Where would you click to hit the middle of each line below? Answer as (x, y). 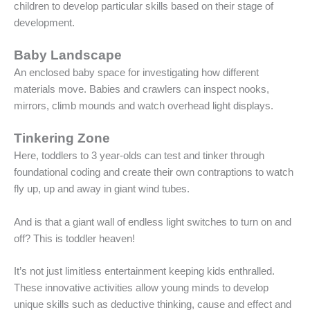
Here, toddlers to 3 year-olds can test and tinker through (139, 156)
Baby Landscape (68, 55)
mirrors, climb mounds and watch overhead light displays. (144, 106)
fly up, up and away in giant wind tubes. (102, 189)
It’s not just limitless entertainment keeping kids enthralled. (144, 271)
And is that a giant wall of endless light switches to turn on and (153, 222)
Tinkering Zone (62, 138)
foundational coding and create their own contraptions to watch (154, 173)
